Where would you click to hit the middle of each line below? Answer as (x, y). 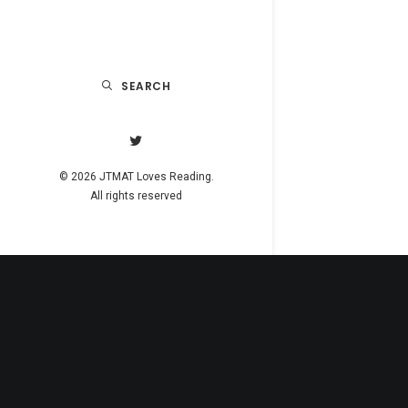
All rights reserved (136, 196)
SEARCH (146, 86)
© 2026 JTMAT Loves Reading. (136, 177)
